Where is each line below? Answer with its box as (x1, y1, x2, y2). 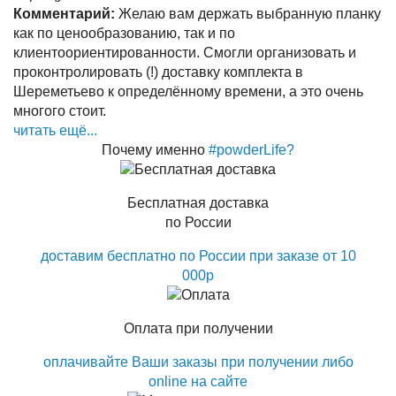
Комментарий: (13, 6, 115, 21)
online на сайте (148, 374, 247, 389)
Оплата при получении (123, 321, 273, 336)
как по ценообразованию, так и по (13, 26, 235, 41)
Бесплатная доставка (127, 195, 269, 210)
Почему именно (102, 142, 209, 157)
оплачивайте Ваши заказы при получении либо (42, 354, 354, 369)
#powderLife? (209, 142, 294, 157)
